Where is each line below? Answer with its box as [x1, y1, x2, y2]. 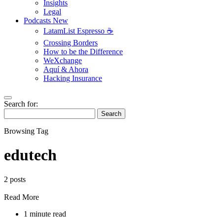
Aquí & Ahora [43, 65, 88, 74]
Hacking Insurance [43, 74, 102, 82]
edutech [4, 146, 57, 164]
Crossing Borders [43, 38, 98, 47]
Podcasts [24, 16, 53, 25]
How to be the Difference [43, 47, 123, 56]
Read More [4, 192, 39, 201]
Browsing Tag [4, 127, 48, 135]
